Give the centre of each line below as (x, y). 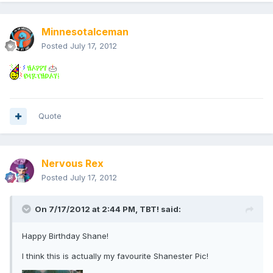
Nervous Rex (73, 164)
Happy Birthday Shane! (65, 236)
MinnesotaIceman (85, 32)
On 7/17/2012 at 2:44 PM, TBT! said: (108, 209)
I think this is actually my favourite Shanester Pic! (115, 256)
